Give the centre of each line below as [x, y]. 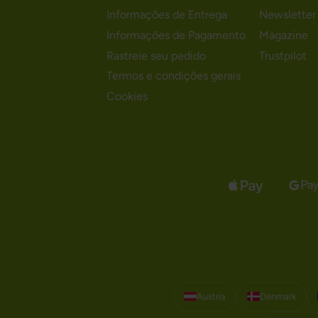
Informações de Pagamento [176, 35]
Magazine [284, 35]
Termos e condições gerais [174, 76]
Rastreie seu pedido [157, 55]
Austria [211, 296]
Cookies [127, 97]
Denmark [278, 296]
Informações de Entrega [167, 15]
